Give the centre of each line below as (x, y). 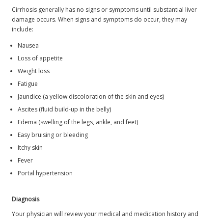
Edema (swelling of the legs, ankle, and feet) (78, 122)
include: (23, 29)
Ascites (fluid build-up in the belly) (65, 109)
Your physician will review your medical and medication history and (105, 214)
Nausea (28, 45)
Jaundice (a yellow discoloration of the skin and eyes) (91, 96)
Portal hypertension (45, 173)
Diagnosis (26, 199)
